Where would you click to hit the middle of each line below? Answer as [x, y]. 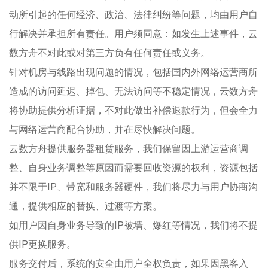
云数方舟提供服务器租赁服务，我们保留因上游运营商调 [129, 148]
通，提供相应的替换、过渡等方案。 [86, 205]
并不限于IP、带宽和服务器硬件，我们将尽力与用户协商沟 [133, 186]
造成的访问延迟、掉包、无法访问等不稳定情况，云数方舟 [133, 91]
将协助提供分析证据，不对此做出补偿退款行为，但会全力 [133, 110]
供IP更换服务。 [42, 244]
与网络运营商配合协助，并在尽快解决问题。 [105, 129]
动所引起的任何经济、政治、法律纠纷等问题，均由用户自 [133, 14]
